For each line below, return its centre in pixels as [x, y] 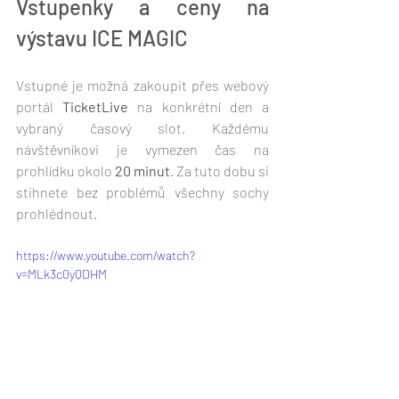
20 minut [142, 170]
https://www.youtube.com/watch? [106, 255]
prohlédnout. [58, 213]
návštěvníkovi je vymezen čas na [142, 149]
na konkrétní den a [199, 106]
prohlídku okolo [65, 170]
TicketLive [96, 106]
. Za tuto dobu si [220, 170]
